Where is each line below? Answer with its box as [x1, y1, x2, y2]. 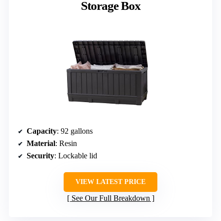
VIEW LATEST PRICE [75, 178, 146, 185]
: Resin [55, 139, 77, 147]
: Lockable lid [54, 151, 97, 160]
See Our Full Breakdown [71, 193, 150, 202]
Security [27, 151, 54, 160]
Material [27, 139, 55, 147]
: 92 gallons [57, 126, 93, 135]
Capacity [27, 126, 57, 135]
